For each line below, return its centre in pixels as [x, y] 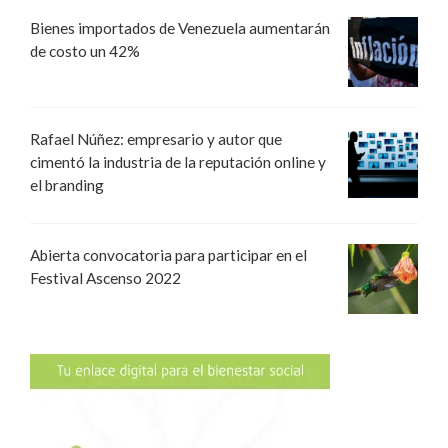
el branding [67, 184]
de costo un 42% [85, 50]
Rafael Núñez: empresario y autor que [156, 138]
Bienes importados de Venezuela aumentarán [180, 27]
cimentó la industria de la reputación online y [178, 161]
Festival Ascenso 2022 [105, 278]
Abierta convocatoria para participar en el [168, 255]
